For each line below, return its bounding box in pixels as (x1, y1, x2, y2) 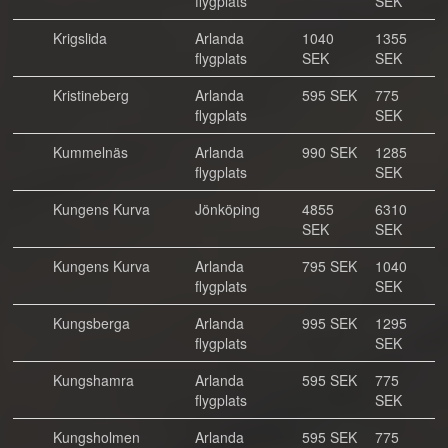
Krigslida (53, 28, 107, 48)
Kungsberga (53, 313, 130, 333)
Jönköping (195, 199, 260, 219)
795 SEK (302, 256, 357, 276)
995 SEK (302, 313, 357, 333)
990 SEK (302, 142, 357, 162)
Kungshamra (53, 370, 134, 390)
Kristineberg (53, 85, 129, 105)
